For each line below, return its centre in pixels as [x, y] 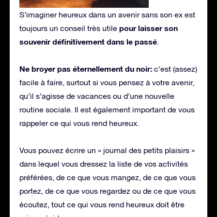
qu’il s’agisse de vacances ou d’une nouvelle [97, 96]
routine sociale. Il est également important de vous [107, 109]
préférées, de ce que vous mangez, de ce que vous [108, 177]
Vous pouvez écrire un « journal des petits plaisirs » [107, 150]
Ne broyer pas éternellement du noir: [86, 68]
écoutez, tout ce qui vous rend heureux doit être [102, 204]
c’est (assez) [175, 69]
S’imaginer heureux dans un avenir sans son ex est [107, 14]
